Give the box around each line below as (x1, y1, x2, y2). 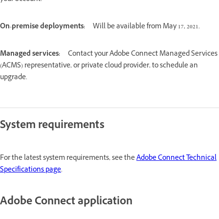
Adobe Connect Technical (136, 153, 217, 164)
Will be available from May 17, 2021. (93, 21, 200, 33)
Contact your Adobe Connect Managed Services (68, 48, 218, 60)
